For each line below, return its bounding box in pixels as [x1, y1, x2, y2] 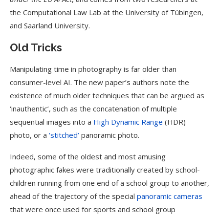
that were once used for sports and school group [10, 204, 175, 214]
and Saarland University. [10, 21, 90, 30]
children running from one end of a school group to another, [10, 178, 209, 188]
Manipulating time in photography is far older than [10, 64, 176, 74]
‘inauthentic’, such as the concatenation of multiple [10, 104, 177, 113]
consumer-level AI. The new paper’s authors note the [10, 77, 189, 87]
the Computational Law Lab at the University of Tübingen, [10, 7, 203, 17]
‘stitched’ [49, 130, 79, 140]
